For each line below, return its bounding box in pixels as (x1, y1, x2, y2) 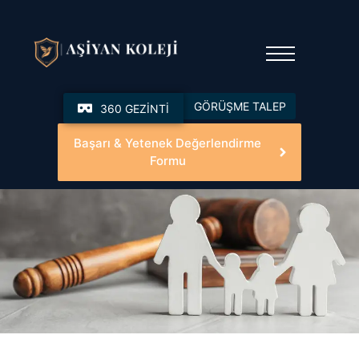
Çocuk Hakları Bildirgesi (44, 197, 315, 227)
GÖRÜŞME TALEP (193, 99, 286, 114)
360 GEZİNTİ (100, 101, 169, 115)
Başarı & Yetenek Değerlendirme (74, 135, 261, 151)
